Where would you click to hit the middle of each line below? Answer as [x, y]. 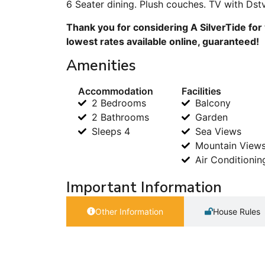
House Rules [237, 211]
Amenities [101, 65]
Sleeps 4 [111, 131]
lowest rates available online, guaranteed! [163, 41]
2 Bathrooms [120, 117]
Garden [211, 117]
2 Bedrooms [119, 103]
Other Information [129, 211]
